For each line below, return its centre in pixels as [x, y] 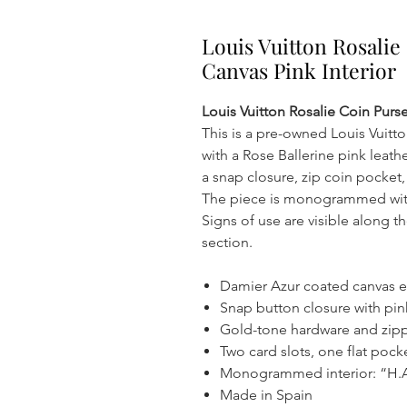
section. [227, 242]
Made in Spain [266, 395]
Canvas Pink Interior [299, 70]
